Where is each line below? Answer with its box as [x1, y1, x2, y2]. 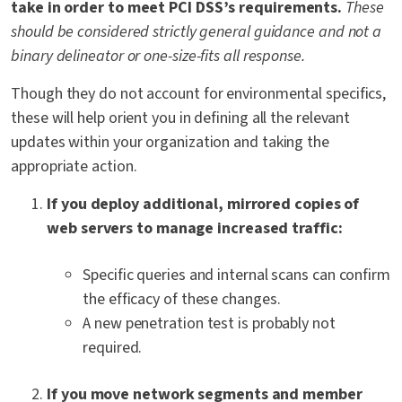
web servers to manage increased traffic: [47, 217, 343, 240]
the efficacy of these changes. [83, 288, 281, 311]
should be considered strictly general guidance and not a [11, 21, 382, 44]
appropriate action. [11, 155, 137, 179]
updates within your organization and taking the [11, 131, 329, 154]
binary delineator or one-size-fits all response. [11, 45, 305, 68]
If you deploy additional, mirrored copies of [47, 193, 360, 216]
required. [83, 336, 143, 360]
